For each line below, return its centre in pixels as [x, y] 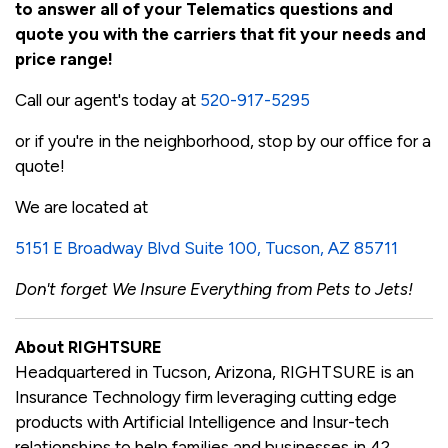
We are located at [81, 206]
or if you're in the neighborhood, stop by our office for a [223, 140]
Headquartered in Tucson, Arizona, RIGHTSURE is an [214, 371]
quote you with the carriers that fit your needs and [220, 33]
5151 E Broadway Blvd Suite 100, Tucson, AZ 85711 [206, 247]
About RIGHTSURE [88, 346]
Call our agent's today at [107, 99]
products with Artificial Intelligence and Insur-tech [202, 421]
